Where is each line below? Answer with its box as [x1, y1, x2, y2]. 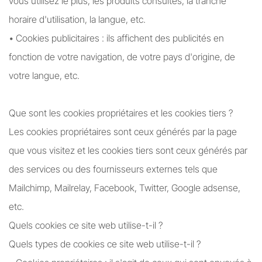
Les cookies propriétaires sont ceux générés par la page [9, 126, 237, 137]
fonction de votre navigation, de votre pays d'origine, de [9, 51, 235, 63]
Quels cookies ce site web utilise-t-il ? [9, 219, 163, 231]
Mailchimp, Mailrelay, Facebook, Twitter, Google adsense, [9, 182, 240, 194]
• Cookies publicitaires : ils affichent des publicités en [9, 32, 224, 44]
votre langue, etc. [9, 70, 80, 81]
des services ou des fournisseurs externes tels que [9, 163, 218, 175]
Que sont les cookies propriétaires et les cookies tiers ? [9, 107, 233, 119]
